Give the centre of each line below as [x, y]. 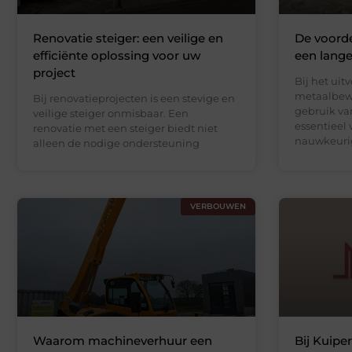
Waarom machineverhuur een [123, 341]
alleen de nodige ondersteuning [116, 143]
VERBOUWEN [218, 206]
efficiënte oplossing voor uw [117, 55]
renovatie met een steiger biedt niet [125, 128]
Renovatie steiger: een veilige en [128, 38]
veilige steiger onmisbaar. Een [111, 113]
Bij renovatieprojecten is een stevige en [134, 98]
